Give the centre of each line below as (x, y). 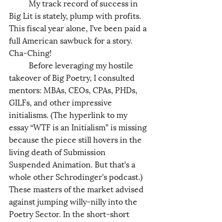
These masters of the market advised (77, 188)
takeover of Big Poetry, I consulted (73, 77)
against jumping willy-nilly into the (74, 201)
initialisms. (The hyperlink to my (69, 114)
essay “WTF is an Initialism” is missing (79, 126)
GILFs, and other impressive (61, 102)
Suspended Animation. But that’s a (73, 164)
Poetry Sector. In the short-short (70, 213)
